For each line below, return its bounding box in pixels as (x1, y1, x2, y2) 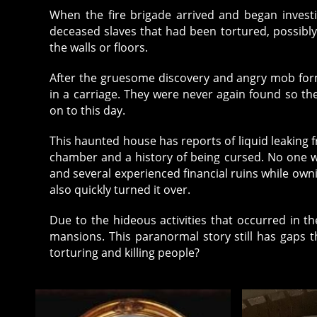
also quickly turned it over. (50, 181, 191, 197)
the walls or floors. (50, 39, 149, 55)
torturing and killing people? (50, 244, 200, 260)
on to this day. (50, 102, 126, 118)
